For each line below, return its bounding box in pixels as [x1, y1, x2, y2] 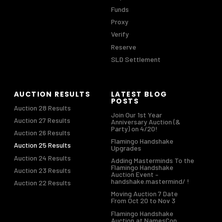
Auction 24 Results [14, 153, 71, 162]
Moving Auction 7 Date [111, 189, 178, 198]
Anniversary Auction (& [111, 117, 180, 126]
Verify [111, 30, 129, 39]
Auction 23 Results [14, 166, 71, 174]
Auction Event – [111, 170, 159, 179]
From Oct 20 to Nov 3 [111, 196, 175, 205]
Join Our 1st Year [111, 110, 162, 119]
